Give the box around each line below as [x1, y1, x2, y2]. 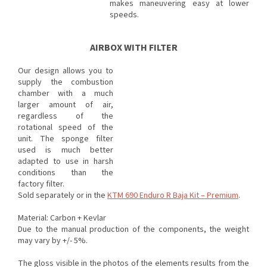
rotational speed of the [18, 122, 113, 134]
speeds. [110, 9, 139, 21]
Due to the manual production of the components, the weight [18, 223, 249, 236]
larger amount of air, [18, 99, 113, 111]
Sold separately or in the [18, 190, 107, 202]
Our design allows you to [18, 65, 113, 77]
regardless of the [18, 110, 113, 123]
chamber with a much [18, 88, 113, 100]
